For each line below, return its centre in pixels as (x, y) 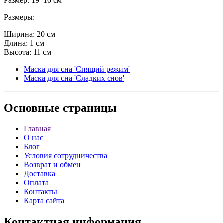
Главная (37, 129)
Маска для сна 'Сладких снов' (74, 78)
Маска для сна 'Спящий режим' (77, 69)
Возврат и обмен (52, 165)
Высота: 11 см (28, 52)
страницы (88, 108)
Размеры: (19, 17)
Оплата (36, 183)
